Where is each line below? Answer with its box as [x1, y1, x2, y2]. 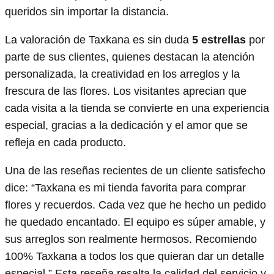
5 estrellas [192, 33, 246, 46]
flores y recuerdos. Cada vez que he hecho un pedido [5, 198, 266, 211]
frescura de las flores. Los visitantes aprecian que [5, 84, 246, 97]
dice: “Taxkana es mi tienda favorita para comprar [5, 181, 246, 194]
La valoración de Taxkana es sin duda [5, 33, 192, 46]
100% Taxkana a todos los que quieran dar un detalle [5, 250, 264, 262]
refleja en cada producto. [5, 136, 126, 149]
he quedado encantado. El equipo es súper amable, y [5, 215, 265, 228]
